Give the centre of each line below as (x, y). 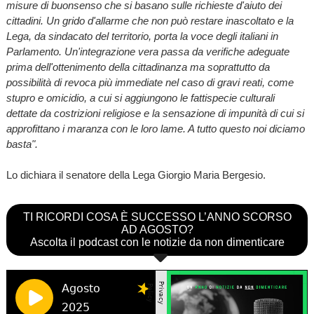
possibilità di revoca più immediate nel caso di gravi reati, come (150, 82)
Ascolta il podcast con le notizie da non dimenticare (157, 242)
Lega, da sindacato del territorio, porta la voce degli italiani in (142, 36)
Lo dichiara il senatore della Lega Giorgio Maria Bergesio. (136, 175)
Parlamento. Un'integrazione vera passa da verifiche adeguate (148, 51)
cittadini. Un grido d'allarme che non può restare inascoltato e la (150, 20)
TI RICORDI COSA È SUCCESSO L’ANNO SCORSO (157, 217)
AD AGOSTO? (157, 229)
